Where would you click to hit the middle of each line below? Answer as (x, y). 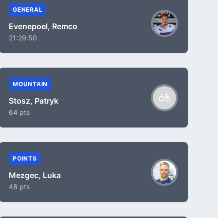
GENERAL (28, 9)
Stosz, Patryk (34, 101)
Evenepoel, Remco (43, 26)
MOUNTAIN (30, 84)
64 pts (19, 112)
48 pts (19, 187)
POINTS (25, 158)
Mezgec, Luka (35, 175)
